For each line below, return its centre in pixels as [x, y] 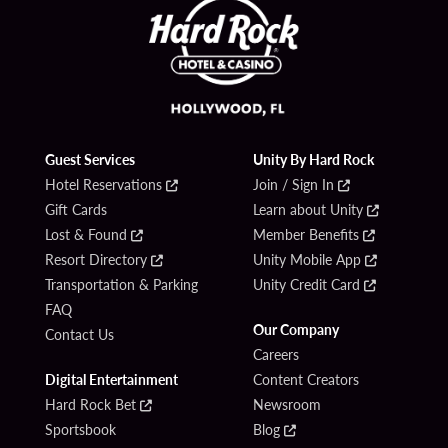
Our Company [296, 329]
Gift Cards [75, 209]
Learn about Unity [308, 209]
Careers [276, 354]
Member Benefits [306, 234]
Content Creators [306, 379]
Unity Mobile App [307, 259]
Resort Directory [95, 259]
